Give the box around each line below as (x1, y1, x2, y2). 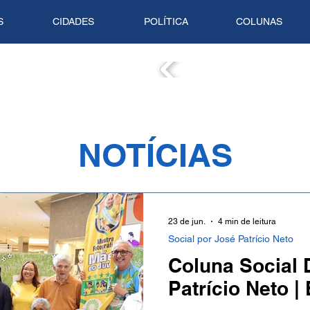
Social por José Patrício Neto (168, 233, 293, 244)
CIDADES (53, 16, 94, 27)
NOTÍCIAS (77, 136, 232, 174)
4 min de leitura (218, 217, 276, 226)
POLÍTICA (144, 16, 188, 27)
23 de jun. (168, 217, 206, 226)
